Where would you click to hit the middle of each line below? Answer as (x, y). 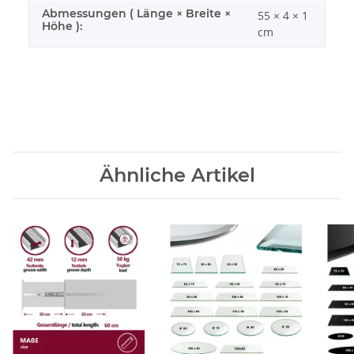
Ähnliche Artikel (177, 175)
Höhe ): (62, 26)
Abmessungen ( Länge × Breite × (136, 13)
